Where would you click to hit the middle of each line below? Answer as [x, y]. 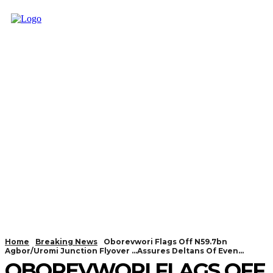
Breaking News [66, 242]
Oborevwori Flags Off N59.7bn [165, 242]
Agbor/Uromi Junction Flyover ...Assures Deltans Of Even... [124, 251]
